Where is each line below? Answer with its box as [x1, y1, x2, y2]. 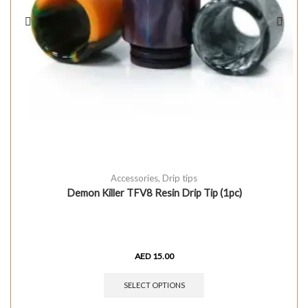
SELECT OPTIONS [123, 280, 185, 290]
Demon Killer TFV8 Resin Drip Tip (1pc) [66, 186, 242, 199]
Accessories [111, 172, 158, 184]
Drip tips [162, 172, 197, 184]
